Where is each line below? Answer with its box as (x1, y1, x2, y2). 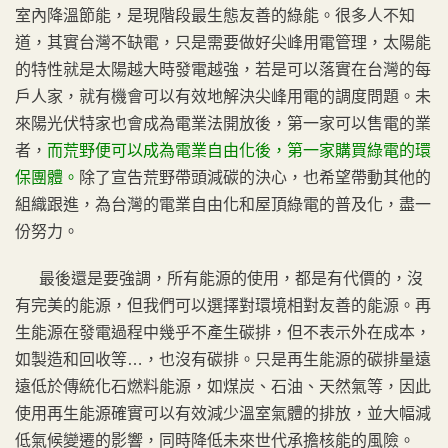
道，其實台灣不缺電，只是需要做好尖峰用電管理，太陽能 (15, 34, 431, 51)
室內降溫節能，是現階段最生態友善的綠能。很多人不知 (15, 7, 415, 24)
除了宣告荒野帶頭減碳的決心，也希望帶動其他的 (79, 169, 431, 186)
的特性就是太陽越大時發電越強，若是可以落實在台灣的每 (15, 61, 431, 78)
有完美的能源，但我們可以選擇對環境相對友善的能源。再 (15, 297, 431, 314)
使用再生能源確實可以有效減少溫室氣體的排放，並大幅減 (15, 405, 431, 422)
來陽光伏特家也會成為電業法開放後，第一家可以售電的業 (15, 115, 431, 132)
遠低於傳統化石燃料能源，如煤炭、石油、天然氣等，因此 (15, 378, 431, 395)
